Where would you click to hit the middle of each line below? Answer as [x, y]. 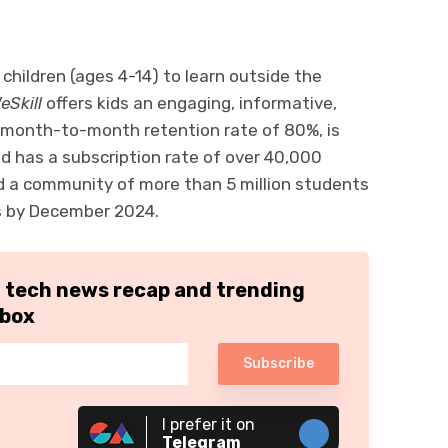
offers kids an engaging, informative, [191, 102]
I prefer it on [208, 424]
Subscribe [278, 363]
